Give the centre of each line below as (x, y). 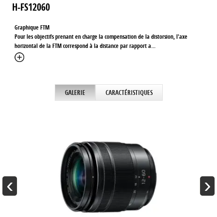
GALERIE (75, 93)
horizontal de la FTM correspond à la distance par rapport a (83, 46)
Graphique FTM (32, 27)
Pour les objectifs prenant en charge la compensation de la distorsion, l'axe (101, 37)
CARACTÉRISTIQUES (129, 93)
